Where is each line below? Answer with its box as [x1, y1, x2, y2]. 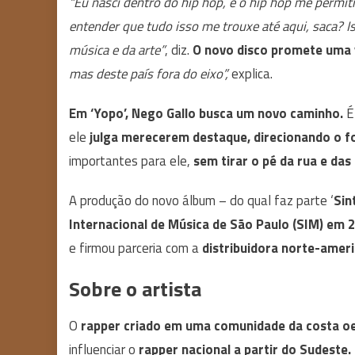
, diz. [165, 40, 193, 60]
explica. [228, 63, 273, 84]
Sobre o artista [69, 273, 201, 304]
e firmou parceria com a [69, 238, 199, 258]
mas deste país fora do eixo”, [69, 63, 228, 84]
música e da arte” [69, 40, 165, 60]
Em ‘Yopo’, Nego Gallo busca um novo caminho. [69, 103, 343, 124]
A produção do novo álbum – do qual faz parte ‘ [69, 190, 334, 211]
